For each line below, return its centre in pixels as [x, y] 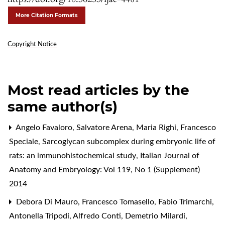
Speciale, [26, 141]
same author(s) [63, 106]
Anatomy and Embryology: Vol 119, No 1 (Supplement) [104, 170]
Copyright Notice [32, 44]
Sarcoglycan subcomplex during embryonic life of [129, 141]
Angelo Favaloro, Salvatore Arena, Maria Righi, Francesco [115, 127]
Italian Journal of [170, 155]
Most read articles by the [98, 90]
